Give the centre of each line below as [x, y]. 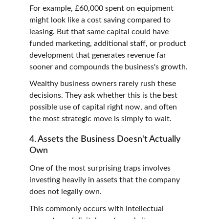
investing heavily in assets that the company [106, 180]
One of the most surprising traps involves [101, 168]
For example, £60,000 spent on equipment [102, 8]
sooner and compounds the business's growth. [109, 67]
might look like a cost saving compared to [101, 20]
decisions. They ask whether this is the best [104, 96]
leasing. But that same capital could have [100, 32]
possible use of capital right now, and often [104, 107]
